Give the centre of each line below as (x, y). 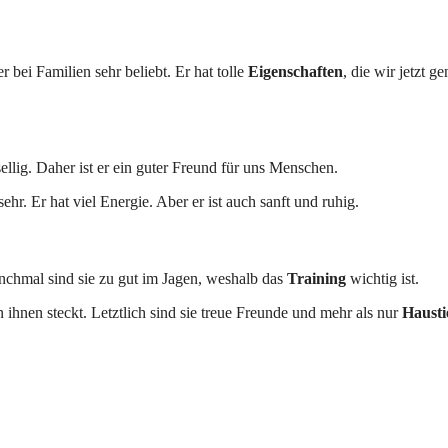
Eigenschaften (295, 72)
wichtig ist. (382, 279)
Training (316, 279)
